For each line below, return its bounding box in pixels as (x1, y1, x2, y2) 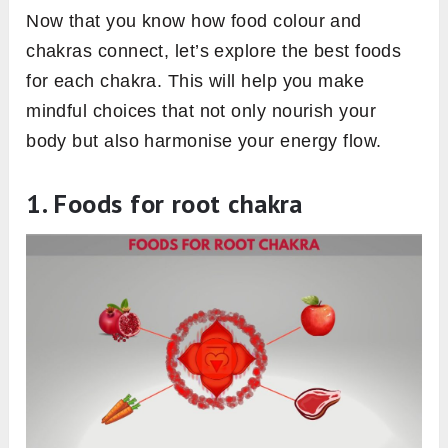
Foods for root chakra (53, 187, 303, 221)
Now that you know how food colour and (26, 11, 362, 32)
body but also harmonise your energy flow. (26, 131, 382, 152)
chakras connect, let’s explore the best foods (26, 41, 402, 62)
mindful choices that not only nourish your (26, 101, 377, 122)
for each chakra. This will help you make (26, 71, 365, 92)
